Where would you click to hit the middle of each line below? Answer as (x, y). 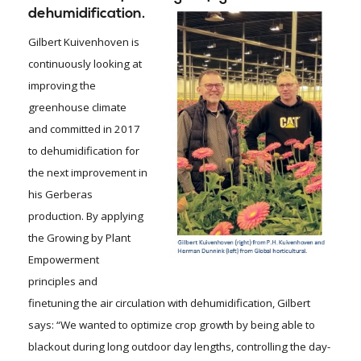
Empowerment (64, 260)
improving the (62, 86)
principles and (63, 282)
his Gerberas (60, 195)
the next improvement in (88, 173)
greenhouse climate (77, 108)
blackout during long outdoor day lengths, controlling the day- (179, 347)
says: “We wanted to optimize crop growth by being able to (172, 325)
